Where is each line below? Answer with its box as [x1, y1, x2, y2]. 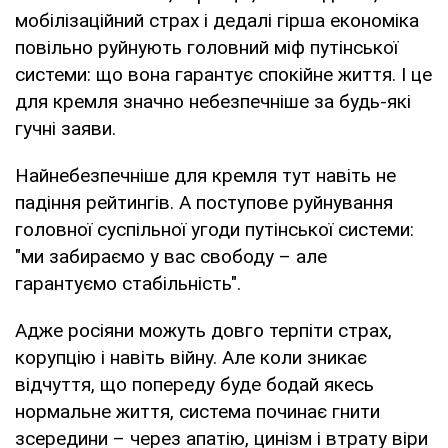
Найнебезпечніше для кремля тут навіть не [15, 163, 396, 187]
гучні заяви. [15, 116, 116, 140]
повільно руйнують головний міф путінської [15, 35, 398, 59]
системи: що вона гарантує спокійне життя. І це [15, 62, 432, 86]
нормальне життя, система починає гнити [15, 399, 380, 423]
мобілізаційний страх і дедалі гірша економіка [15, 8, 419, 32]
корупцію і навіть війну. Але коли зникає [15, 345, 367, 369]
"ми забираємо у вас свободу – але [15, 244, 327, 268]
